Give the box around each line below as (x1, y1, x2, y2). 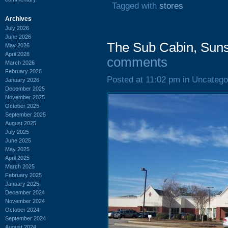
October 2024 (5, 206, 39, 213)
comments (107, 55, 167, 69)
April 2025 (5, 154, 30, 161)
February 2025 (5, 172, 42, 178)
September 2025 (5, 111, 46, 118)
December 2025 (5, 85, 45, 92)
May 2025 (5, 146, 30, 152)
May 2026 (5, 42, 30, 48)
